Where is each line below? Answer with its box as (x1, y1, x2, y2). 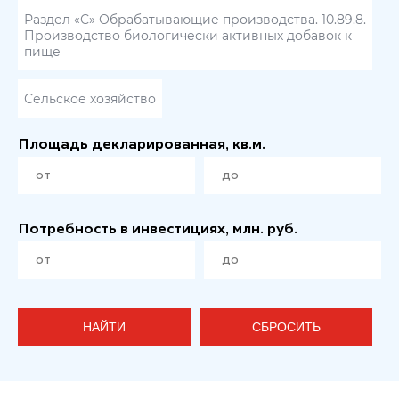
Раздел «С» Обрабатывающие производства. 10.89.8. (24, 12, 366, 28)
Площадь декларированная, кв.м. (18, 138, 265, 153)
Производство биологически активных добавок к (24, 28, 352, 45)
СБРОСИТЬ (251, 320, 321, 335)
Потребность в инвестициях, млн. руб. (18, 223, 297, 238)
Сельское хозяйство (24, 91, 156, 108)
